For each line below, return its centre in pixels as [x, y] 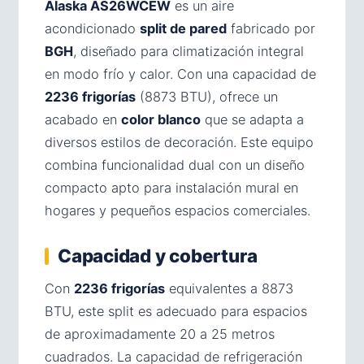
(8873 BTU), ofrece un [207, 97]
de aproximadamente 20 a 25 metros [160, 334]
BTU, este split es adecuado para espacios [176, 312]
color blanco [161, 120]
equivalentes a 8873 [229, 289]
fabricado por [271, 29]
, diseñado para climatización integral [188, 52]
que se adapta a [252, 120]
